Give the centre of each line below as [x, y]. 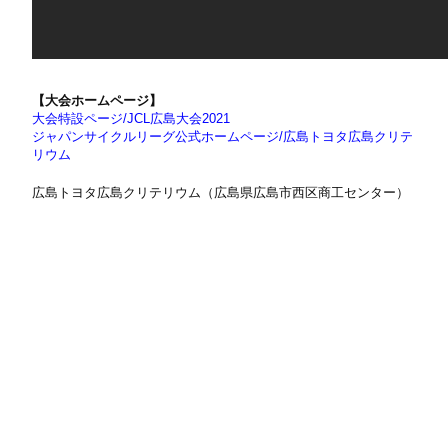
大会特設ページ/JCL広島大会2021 [131, 118]
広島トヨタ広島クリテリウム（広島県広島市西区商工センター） [221, 192]
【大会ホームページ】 [97, 100]
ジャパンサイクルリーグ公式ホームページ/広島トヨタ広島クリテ [223, 136]
